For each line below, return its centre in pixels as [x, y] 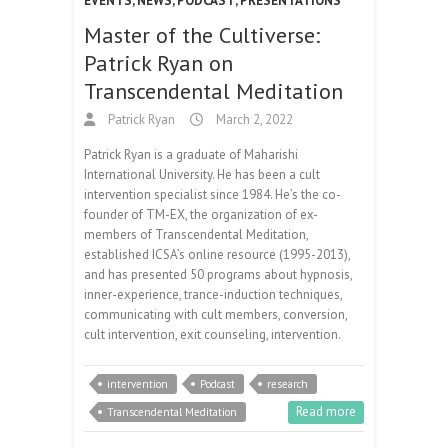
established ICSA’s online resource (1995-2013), [217, 254]
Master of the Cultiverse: [202, 34]
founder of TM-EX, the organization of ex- [201, 214]
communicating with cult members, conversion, [215, 314]
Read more [326, 411]
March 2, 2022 [253, 119]
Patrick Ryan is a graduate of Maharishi [191, 154]
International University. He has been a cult [202, 174]
